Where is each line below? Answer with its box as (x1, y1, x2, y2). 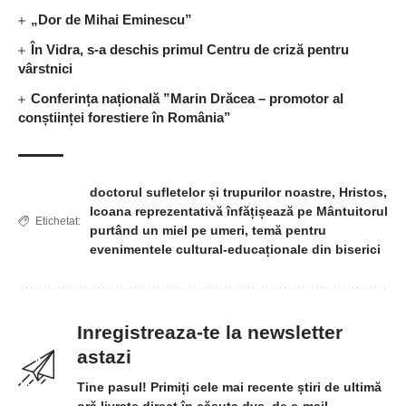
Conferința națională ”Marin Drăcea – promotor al (31, 91, 344, 107)
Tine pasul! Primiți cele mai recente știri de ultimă (77, 380, 382, 395)
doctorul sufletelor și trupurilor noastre (90, 185, 332, 200)
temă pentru (252, 223, 326, 238)
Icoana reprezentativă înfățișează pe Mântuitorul (90, 204, 388, 219)
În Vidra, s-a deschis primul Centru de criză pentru (31, 42, 350, 58)
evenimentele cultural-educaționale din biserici (90, 242, 381, 257)
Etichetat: (35, 215, 81, 228)
